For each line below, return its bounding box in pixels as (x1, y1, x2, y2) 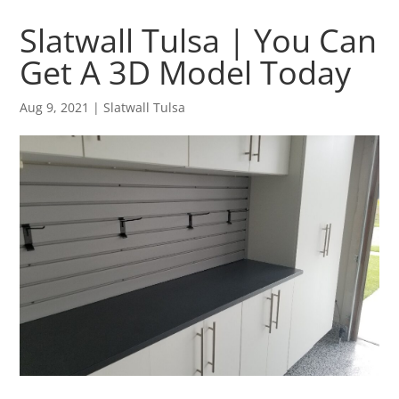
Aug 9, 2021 (20, 98, 90, 116)
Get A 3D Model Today (20, 50, 352, 94)
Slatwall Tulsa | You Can (20, 18, 378, 62)
